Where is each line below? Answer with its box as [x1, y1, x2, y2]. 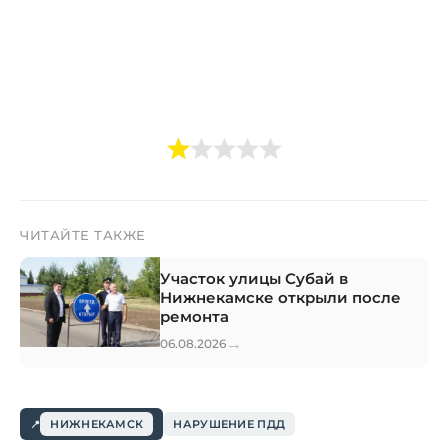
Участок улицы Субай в [160, 269, 348, 289]
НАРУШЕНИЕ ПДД [173, 417, 286, 432]
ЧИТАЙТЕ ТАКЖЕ [20, 227, 146, 244]
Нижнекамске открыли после [160, 288, 401, 308]
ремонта [160, 307, 229, 327]
